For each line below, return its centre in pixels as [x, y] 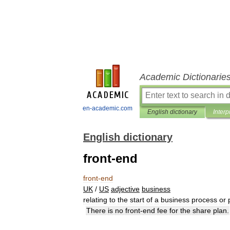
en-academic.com [108, 108]
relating [95, 200]
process [204, 200]
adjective [125, 189]
